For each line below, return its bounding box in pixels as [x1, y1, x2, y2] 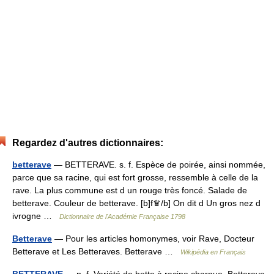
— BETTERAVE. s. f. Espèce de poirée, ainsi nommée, [51, 160, 265, 169]
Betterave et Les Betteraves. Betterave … [12, 246, 180, 256]
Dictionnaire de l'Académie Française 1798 [59, 213, 185, 220]
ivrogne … [12, 211, 59, 221]
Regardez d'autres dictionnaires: [12, 138, 163, 148]
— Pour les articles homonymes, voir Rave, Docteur [52, 234, 254, 243]
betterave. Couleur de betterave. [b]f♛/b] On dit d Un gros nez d [12, 198, 261, 208]
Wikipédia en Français [180, 248, 246, 256]
